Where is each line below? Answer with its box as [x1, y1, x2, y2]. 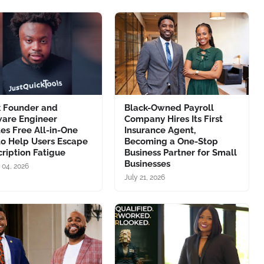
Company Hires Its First [124, 114, 223, 124]
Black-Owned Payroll [124, 103, 214, 113]
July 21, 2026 [124, 173, 165, 181]
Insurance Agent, [124, 125, 196, 136]
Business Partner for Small [124, 147, 237, 158]
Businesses [124, 159, 170, 169]
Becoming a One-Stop [124, 136, 218, 147]
